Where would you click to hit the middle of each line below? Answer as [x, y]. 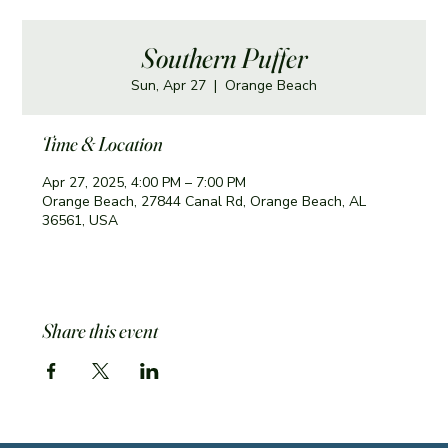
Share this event [100, 330]
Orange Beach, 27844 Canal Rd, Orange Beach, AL [204, 201]
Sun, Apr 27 [168, 85]
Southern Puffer [224, 58]
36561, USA [80, 220]
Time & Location [103, 143]
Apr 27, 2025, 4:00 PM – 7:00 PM [144, 182]
